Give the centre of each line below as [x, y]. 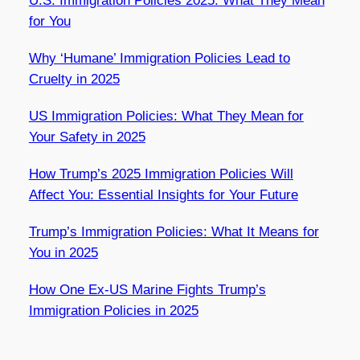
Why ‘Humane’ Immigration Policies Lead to [159, 58]
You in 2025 [63, 252]
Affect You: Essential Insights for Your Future [163, 194]
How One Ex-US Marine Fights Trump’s [147, 289]
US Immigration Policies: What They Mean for [166, 116]
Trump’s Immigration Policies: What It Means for [174, 231]
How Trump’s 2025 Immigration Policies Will [161, 174]
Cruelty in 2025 [74, 79]
